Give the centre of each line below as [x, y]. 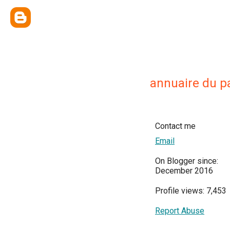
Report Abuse [180, 211]
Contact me [175, 126]
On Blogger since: [187, 161]
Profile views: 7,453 [191, 191]
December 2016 [184, 171]
